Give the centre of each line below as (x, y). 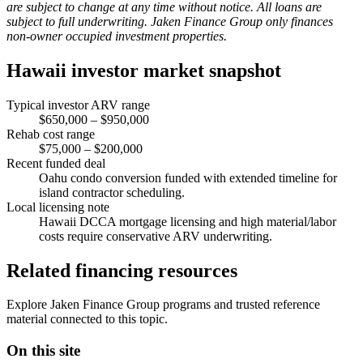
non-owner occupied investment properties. (117, 36)
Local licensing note (58, 207)
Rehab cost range (51, 134)
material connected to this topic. (87, 319)
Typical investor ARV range (78, 105)
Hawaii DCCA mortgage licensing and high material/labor (188, 221)
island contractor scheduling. (112, 192)
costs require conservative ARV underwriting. (156, 236)
